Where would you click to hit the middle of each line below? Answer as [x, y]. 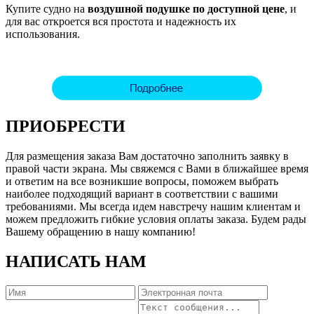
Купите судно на [47, 9]
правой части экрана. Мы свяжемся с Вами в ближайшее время [157, 169]
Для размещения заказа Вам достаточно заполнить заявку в [147, 156]
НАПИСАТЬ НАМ [76, 261]
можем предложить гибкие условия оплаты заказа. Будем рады [156, 219]
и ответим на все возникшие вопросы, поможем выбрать [142, 182]
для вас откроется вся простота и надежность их [121, 22]
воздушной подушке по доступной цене [186, 9]
